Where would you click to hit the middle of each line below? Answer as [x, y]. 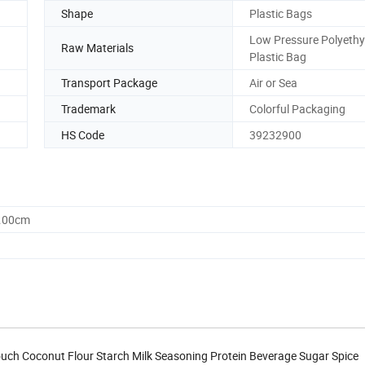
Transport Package [109, 82]
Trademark [88, 108]
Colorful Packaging [297, 108]
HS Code [83, 134]
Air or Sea [273, 82]
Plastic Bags [281, 13]
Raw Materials [97, 48]
